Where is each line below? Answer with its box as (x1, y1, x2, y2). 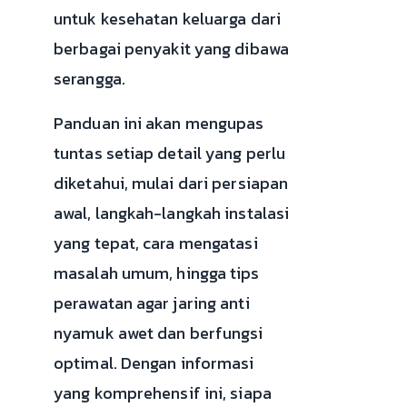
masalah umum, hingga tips (54, 260, 260, 285)
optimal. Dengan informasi (54, 350, 254, 375)
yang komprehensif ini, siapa (54, 380, 272, 405)
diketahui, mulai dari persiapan (54, 170, 289, 195)
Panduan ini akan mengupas (54, 110, 264, 135)
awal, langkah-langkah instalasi (54, 200, 290, 225)
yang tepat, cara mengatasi (54, 230, 258, 255)
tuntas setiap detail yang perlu (54, 140, 286, 165)
